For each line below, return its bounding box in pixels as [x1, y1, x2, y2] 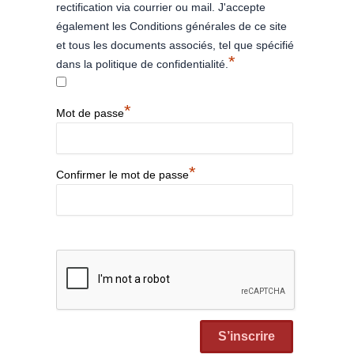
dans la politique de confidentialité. [56, 57, 228, 70]
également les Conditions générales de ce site [56, 19, 287, 32]
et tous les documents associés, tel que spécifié [56, 38, 294, 51]
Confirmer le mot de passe [56, 168, 189, 181]
